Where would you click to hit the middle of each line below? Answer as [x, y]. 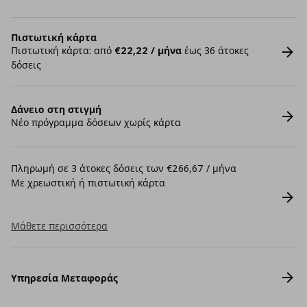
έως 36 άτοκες [215, 50]
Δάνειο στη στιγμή [56, 109]
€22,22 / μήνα [148, 50]
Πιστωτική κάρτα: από [63, 50]
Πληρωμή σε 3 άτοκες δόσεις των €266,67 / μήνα [124, 168]
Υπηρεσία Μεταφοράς [64, 278]
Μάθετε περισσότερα [59, 226]
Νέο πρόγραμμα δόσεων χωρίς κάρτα [96, 122]
